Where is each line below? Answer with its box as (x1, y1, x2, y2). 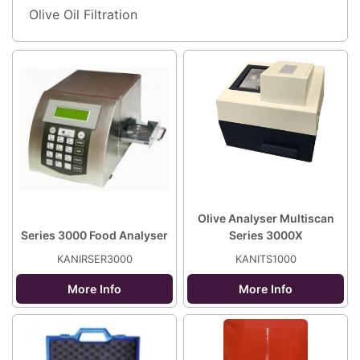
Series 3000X (228, 228, 303, 242)
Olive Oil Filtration (29, 6, 137, 22)
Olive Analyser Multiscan (197, 211, 334, 225)
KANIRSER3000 (56, 253, 133, 265)
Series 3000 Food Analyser (21, 228, 168, 242)
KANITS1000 (235, 253, 297, 265)
